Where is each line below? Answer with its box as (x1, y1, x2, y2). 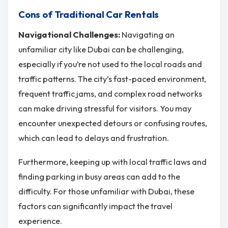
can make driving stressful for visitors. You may (18, 103, 191, 113)
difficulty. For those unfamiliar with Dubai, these (18, 186, 194, 197)
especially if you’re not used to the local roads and (18, 59, 202, 69)
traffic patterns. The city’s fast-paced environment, (18, 73, 206, 84)
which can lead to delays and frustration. (18, 132, 169, 143)
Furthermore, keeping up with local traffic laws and (18, 157, 207, 167)
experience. (18, 216, 62, 226)
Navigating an (122, 29, 175, 40)
